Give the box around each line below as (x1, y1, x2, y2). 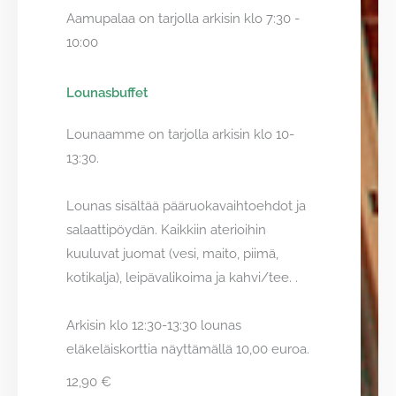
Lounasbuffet (66, 85, 148, 101)
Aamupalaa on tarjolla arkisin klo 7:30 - (66, 11, 300, 27)
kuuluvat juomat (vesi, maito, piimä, (66, 246, 278, 262)
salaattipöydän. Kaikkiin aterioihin (66, 222, 266, 238)
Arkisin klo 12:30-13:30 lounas (66, 317, 241, 333)
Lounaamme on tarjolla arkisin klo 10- (66, 126, 294, 142)
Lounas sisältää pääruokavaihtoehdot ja (66, 198, 306, 214)
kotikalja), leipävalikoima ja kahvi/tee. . (66, 270, 298, 286)
